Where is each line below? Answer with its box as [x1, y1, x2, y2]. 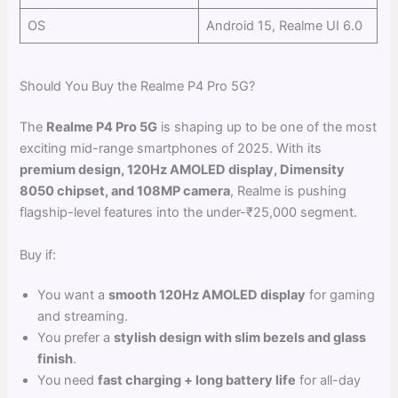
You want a [37, 287, 109, 304]
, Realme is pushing [230, 183, 347, 200]
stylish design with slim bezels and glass [114, 330, 367, 346]
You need [37, 372, 99, 389]
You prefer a [37, 330, 115, 346]
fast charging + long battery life [98, 372, 297, 389]
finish [37, 351, 74, 368]
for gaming [306, 287, 376, 304]
